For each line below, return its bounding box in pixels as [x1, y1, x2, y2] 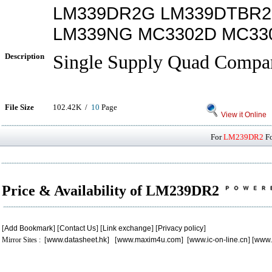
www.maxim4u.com [117, 236, 181, 244]
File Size [5, 103, 34, 112]
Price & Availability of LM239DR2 [2, 183, 223, 199]
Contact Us [59, 224, 96, 233]
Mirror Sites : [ [2, 236, 47, 244]
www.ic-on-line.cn [189, 236, 248, 244]
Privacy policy [158, 224, 203, 233]
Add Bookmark [4, 224, 53, 233]
